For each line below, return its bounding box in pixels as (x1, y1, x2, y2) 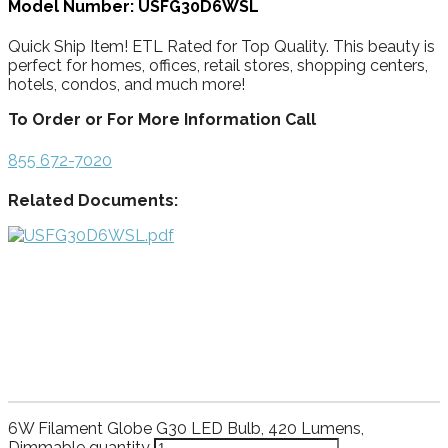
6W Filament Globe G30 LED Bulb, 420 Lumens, (8, 418, 364, 438)
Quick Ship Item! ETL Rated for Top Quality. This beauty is (8, 37, 435, 57)
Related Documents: (8, 190, 178, 210)
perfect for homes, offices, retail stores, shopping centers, (8, 56, 428, 76)
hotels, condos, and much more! (8, 75, 245, 95)
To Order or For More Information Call (8, 110, 316, 130)
